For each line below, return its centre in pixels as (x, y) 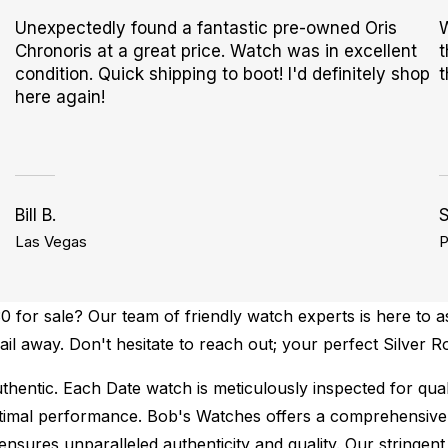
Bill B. (36, 215)
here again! (60, 97)
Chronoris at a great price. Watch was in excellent (216, 51)
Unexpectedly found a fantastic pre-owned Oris (206, 28)
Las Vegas (51, 241)
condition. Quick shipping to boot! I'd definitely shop (223, 74)
